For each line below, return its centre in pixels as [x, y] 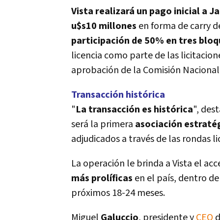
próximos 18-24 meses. [120, 193]
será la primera [103, 124]
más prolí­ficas [102, 178]
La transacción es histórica [134, 110]
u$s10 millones [104, 26]
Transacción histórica [118, 95]
